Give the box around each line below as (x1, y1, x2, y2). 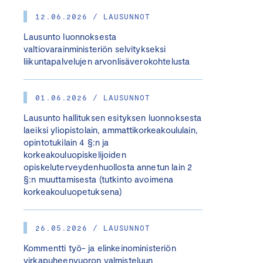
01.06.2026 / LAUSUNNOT (35, 93, 151, 102)
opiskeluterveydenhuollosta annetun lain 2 (23, 161, 193, 172)
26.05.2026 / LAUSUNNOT (35, 223, 151, 232)
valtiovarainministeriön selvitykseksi (23, 43, 166, 54)
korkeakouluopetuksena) (23, 186, 123, 197)
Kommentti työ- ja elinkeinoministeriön (23, 242, 176, 253)
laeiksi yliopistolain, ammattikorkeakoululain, (23, 124, 198, 135)
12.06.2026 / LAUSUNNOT (35, 12, 151, 21)
